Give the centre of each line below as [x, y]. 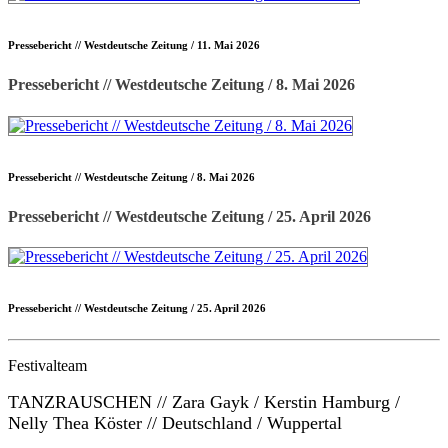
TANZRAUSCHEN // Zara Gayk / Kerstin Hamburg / [204, 402]
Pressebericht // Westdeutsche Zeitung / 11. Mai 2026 [134, 45]
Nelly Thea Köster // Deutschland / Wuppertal [175, 423]
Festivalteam [47, 365]
